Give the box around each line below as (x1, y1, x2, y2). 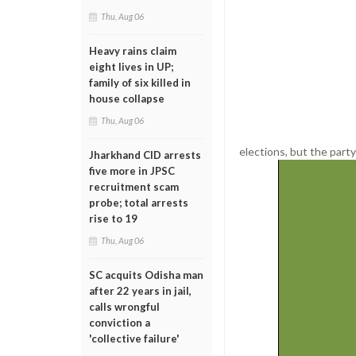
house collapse (89, 92, 164, 105)
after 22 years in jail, (89, 284, 192, 297)
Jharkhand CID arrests (89, 149, 201, 161)
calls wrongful (89, 300, 160, 313)
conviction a (89, 316, 150, 329)
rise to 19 (89, 212, 137, 225)
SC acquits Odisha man (89, 269, 203, 281)
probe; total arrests (89, 196, 188, 209)
